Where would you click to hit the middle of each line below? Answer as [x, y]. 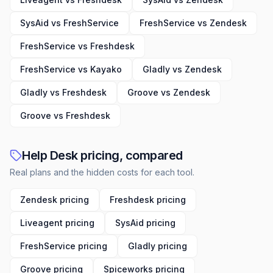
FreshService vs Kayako [71, 69]
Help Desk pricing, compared [102, 155]
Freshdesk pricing [148, 200]
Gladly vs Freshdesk [63, 92]
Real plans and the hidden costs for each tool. [102, 172]
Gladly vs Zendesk [182, 69]
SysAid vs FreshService [69, 23]
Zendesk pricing [55, 200]
